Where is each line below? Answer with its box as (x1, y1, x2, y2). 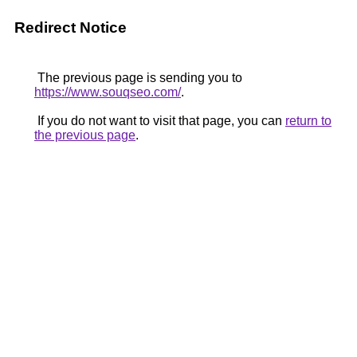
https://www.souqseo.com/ (34, 85, 181, 99)
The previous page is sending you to (34, 71, 242, 84)
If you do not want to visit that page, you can (34, 114, 285, 127)
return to (285, 114, 331, 127)
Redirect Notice (14, 19, 127, 36)
